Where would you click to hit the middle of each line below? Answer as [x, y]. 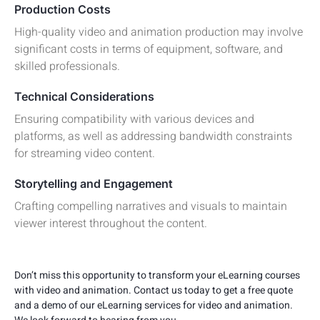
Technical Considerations [84, 96]
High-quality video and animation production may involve [159, 32]
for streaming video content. [85, 153]
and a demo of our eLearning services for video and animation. [154, 305]
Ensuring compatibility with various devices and [134, 119]
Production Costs [62, 9]
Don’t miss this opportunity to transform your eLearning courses [157, 275]
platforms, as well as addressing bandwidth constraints [153, 136]
